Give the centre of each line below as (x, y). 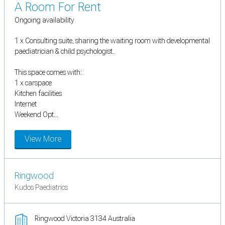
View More (43, 139)
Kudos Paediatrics (41, 188)
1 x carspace (33, 83)
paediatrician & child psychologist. (64, 51)
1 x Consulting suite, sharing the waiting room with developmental (112, 41)
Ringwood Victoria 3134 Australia (85, 219)
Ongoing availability (44, 20)
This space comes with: (48, 73)
